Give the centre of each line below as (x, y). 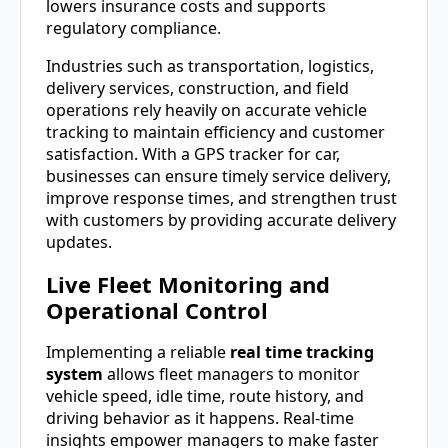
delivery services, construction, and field (197, 87)
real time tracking (302, 352)
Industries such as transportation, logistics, (210, 65)
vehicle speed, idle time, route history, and (205, 396)
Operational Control (157, 310)
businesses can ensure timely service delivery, (218, 175)
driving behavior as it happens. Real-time (200, 418)
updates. (79, 241)
